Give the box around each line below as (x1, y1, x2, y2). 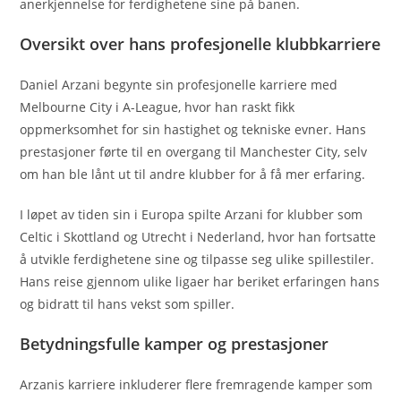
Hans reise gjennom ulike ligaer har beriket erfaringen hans (20, 272, 380, 290)
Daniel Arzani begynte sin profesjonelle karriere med (20, 75, 338, 93)
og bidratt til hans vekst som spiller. (20, 294, 235, 312)
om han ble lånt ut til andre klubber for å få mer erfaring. (20, 165, 366, 183)
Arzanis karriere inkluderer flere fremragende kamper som (20, 375, 373, 393)
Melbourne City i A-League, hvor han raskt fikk (20, 98, 295, 115)
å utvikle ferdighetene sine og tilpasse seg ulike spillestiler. (20, 250, 375, 268)
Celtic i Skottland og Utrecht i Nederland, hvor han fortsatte (20, 227, 377, 245)
